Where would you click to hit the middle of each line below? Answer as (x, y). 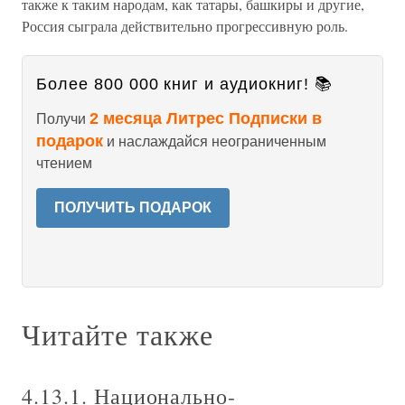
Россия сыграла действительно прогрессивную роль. (185, 26)
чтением (64, 163)
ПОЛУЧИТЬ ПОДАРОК (133, 207)
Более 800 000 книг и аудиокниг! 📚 (184, 84)
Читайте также (118, 334)
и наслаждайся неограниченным (215, 141)
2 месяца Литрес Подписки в (206, 118)
